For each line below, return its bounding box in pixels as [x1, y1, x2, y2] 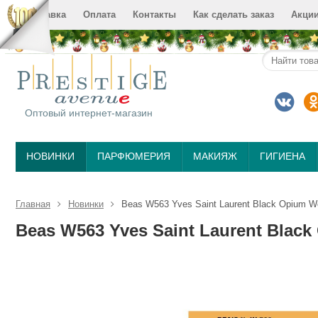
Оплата [83, 9, 116, 20]
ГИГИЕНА [260, 150, 305, 162]
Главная [16, 199, 50, 209]
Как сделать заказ [193, 9, 274, 20]
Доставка [24, 9, 66, 20]
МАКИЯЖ [193, 150, 237, 162]
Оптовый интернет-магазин [16, 107, 153, 119]
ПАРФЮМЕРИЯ [97, 150, 170, 162]
